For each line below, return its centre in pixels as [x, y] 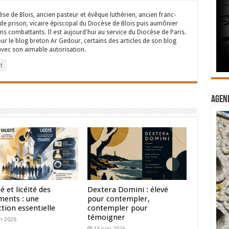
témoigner [107, 217]
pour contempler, [119, 199]
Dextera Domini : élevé [128, 190]
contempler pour [118, 208]
